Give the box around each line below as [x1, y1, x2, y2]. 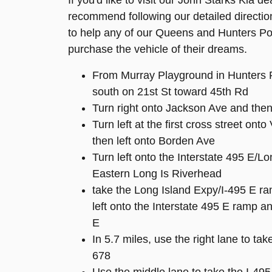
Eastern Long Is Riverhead [92, 168, 222, 180]
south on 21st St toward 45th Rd [92, 86, 248, 98]
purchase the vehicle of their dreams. [68, 43, 247, 56]
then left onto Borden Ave [92, 135, 215, 148]
